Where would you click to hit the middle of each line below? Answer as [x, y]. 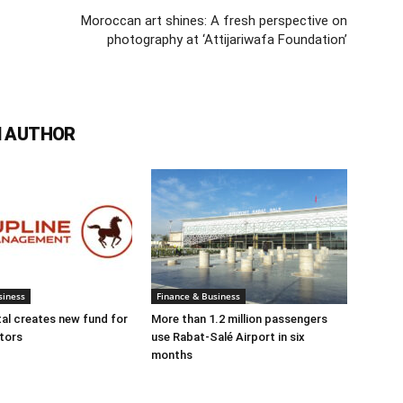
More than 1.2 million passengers [239, 319]
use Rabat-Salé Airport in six [228, 337]
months [172, 355]
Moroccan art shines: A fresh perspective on [214, 21]
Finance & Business [198, 296]
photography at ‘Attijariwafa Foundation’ [227, 40]
